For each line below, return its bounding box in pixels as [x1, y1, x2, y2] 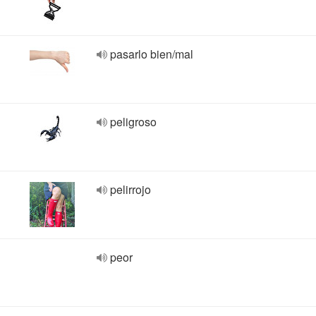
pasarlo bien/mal [110, 46, 193, 62]
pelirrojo [110, 181, 151, 197]
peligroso [110, 114, 157, 130]
